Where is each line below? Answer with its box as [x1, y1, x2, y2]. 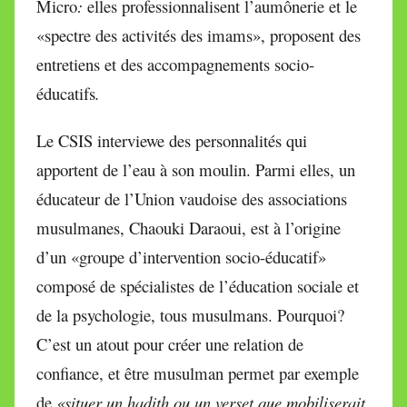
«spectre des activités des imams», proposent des [36, 24, 361, 47]
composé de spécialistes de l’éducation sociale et [36, 274, 359, 298]
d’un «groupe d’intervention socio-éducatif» [36, 245, 326, 269]
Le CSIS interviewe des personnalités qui [36, 129, 307, 153]
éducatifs [36, 82, 95, 105]
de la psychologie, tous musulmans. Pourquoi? [36, 303, 344, 327]
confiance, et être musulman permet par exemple [36, 362, 359, 385]
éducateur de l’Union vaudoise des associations [36, 187, 347, 211]
